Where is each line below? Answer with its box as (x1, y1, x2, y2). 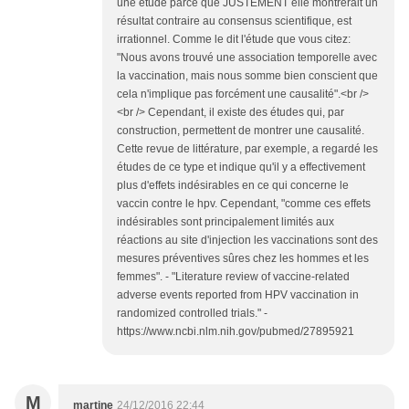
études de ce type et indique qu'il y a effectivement (117, 161, 365, 174)
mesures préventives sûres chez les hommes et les (117, 252, 369, 266)
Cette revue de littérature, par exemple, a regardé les (117, 142, 378, 156)
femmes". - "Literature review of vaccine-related (117, 270, 350, 284)
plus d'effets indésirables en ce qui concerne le (117, 179, 349, 193)
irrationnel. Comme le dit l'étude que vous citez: (117, 33, 351, 47)
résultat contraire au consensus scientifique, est (117, 15, 351, 28)
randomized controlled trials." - (117, 307, 267, 320)
